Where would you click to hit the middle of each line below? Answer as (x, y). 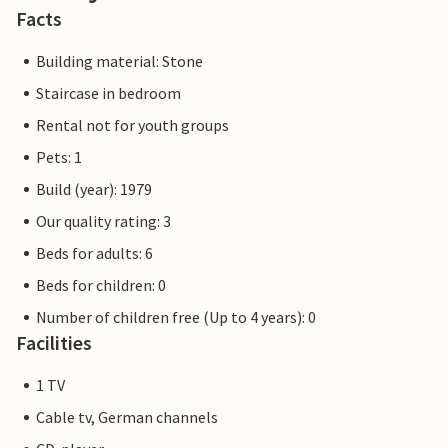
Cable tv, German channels (127, 417)
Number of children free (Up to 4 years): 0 (176, 317)
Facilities (54, 343)
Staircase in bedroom (108, 93)
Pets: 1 (59, 157)
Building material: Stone (119, 61)
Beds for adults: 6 (94, 253)
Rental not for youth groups (132, 125)
